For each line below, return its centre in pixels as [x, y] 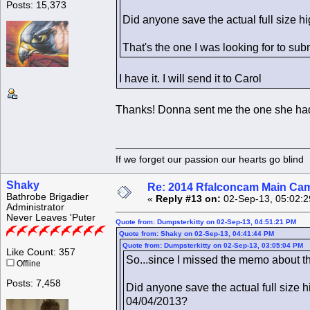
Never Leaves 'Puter [51, 218]
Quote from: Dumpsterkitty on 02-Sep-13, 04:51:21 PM [206, 222]
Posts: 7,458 [34, 284]
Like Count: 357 [41, 253]
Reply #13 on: [188, 199]
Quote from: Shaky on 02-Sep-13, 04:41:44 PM [197, 234]
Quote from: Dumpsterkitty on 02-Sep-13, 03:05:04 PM [213, 246]
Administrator [35, 208]
